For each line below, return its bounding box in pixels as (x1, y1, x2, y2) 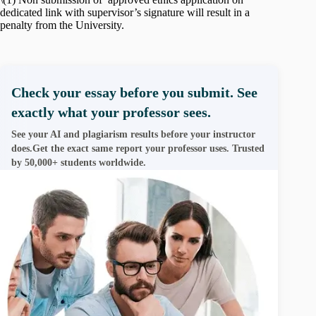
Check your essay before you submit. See (11, 84, 257, 100)
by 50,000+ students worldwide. (11, 157, 146, 168)
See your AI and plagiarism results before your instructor (11, 128, 255, 140)
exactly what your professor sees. (11, 104, 211, 120)
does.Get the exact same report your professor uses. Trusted (11, 142, 265, 154)
